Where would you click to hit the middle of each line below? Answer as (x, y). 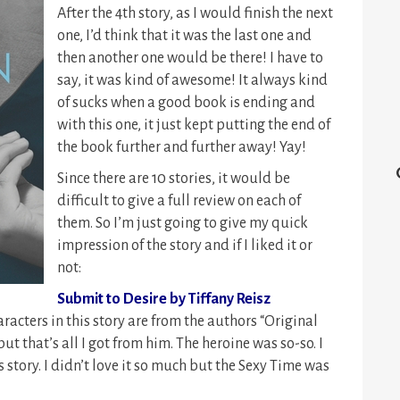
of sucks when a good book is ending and (186, 103)
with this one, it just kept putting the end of (194, 125)
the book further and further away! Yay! (182, 147)
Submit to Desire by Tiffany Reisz (164, 299)
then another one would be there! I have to (190, 58)
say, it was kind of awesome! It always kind (192, 80)
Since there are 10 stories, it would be (174, 179)
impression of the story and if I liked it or (185, 246)
